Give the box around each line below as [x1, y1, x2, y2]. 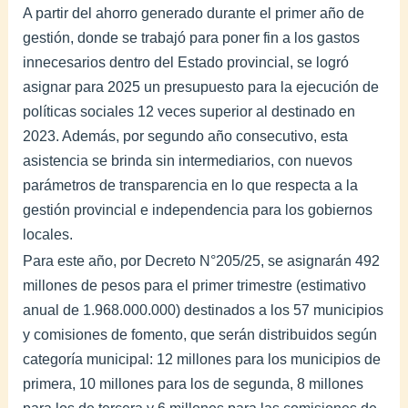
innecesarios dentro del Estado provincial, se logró [23, 54, 350, 70]
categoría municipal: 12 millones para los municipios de [23, 351, 382, 367]
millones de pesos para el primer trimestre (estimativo [23, 277, 367, 293]
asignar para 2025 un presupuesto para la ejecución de [23, 78, 380, 95]
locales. [23, 226, 74, 242]
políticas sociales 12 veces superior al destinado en [23, 103, 356, 119]
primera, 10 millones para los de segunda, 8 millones [23, 375, 364, 392]
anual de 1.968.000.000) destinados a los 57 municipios [23, 301, 384, 318]
